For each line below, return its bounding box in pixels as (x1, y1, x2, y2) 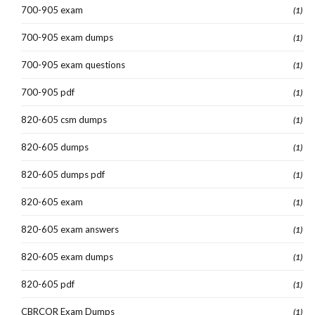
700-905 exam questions (21, 58, 125, 70)
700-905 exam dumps (21, 31, 113, 43)
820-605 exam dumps (21, 250, 113, 262)
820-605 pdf (21, 278, 75, 290)
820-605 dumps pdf (21, 168, 105, 180)
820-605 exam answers (21, 223, 119, 235)
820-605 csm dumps (21, 113, 107, 125)
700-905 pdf (21, 86, 75, 98)
